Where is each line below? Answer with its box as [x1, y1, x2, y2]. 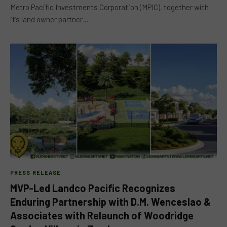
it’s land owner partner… [10, 14, 89, 24]
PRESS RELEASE [10, 169, 61, 176]
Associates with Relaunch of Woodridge [10, 209, 194, 221]
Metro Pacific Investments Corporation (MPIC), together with [10, 2, 209, 12]
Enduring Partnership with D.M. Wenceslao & [10, 196, 211, 208]
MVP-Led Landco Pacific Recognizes [10, 182, 175, 194]
